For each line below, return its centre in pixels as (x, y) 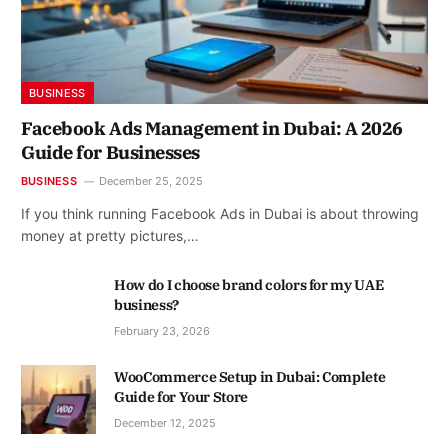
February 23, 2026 (162, 331)
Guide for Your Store (181, 397)
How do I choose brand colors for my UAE (249, 285)
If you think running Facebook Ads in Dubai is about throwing (220, 214)
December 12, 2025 (165, 423)
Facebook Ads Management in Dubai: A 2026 (212, 129)
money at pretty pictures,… (110, 236)
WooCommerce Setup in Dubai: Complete (250, 377)
